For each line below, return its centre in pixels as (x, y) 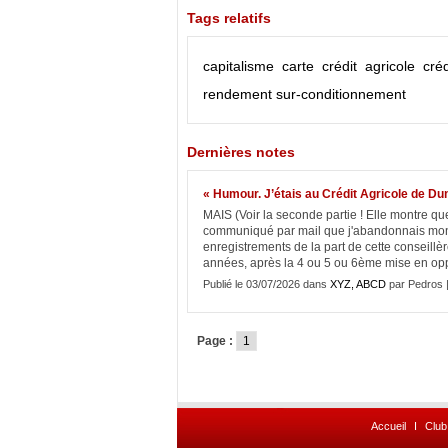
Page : (215, 341)
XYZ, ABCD (358, 284)
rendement (237, 94)
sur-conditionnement (341, 94)
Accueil (388, 426)
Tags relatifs (229, 18)
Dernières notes (241, 152)
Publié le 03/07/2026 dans (266, 284)
